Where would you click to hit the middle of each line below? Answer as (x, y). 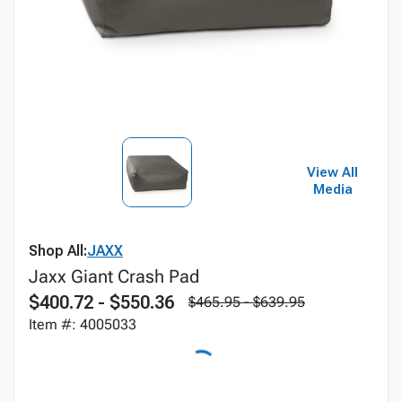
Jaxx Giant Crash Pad (114, 276)
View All (333, 172)
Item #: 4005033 (83, 324)
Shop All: (58, 251)
